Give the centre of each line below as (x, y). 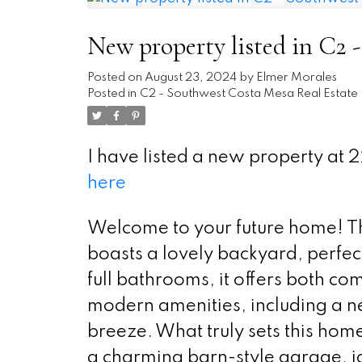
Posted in (112, 94)
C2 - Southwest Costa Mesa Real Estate (248, 94)
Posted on (116, 78)
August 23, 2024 (190, 78)
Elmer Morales (296, 78)
